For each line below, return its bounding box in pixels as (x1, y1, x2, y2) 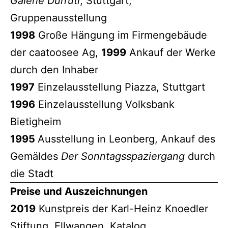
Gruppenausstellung (10, 11, 107, 24)
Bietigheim (10, 115, 61, 128)
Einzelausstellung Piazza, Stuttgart (35, 80, 205, 93)
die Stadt (10, 167, 53, 180)
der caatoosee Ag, (10, 46, 101, 59)
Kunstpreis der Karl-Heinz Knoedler (36, 202, 208, 215)
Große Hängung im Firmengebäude (35, 28, 207, 41)
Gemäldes (10, 150, 61, 162)
